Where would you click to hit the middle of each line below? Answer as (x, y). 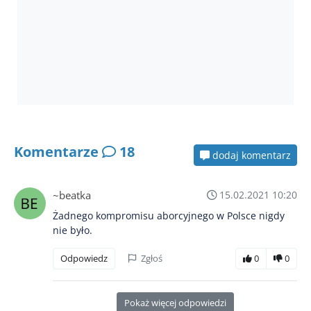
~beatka (72, 195)
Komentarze (58, 152)
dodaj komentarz (250, 155)
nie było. (73, 230)
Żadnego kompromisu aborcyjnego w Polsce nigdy (169, 215)
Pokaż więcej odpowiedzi (175, 302)
